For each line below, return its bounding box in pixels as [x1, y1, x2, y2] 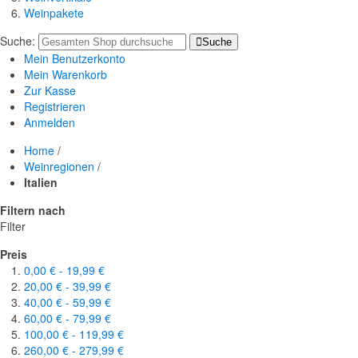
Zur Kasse [24, 82, 76, 99]
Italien [24, 174, 58, 191]
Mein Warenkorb [24, 66, 107, 83]
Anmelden [24, 114, 75, 131]
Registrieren [24, 98, 86, 115]
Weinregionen [24, 158, 94, 175]
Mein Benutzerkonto [24, 50, 125, 67]
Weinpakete [24, 5, 84, 22]
